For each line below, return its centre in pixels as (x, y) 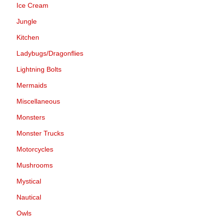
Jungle (27, 21)
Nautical (29, 197)
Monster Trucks (40, 133)
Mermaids (32, 85)
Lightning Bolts (39, 69)
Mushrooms (35, 165)
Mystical (29, 181)
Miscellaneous (38, 101)
